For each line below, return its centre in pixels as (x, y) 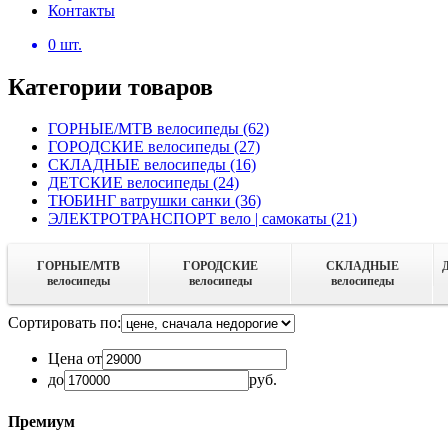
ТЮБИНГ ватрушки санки (141, 201)
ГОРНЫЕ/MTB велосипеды (145, 129)
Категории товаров (110, 86)
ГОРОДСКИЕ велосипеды (141, 147)
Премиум (41, 421)
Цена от (75, 359)
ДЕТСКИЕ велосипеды (130, 183)
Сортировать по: (64, 323)
